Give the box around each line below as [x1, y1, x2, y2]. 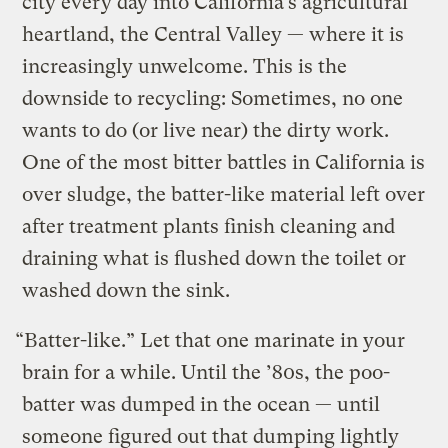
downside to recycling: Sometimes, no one [22, 86, 404, 110]
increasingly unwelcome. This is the [22, 54, 348, 78]
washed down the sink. [22, 278, 231, 302]
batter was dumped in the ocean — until [22, 392, 381, 416]
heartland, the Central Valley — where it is [22, 22, 405, 46]
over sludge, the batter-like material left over [22, 182, 426, 206]
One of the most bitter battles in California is [22, 150, 426, 174]
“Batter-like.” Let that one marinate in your [15, 328, 406, 352]
